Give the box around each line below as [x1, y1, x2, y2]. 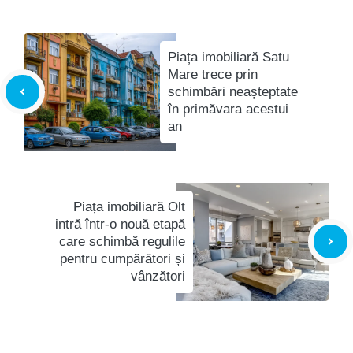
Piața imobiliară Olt [73, 199, 185, 214]
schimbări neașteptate [168, 84, 298, 99]
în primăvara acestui [168, 101, 288, 117]
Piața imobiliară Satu [168, 49, 289, 65]
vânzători [131, 268, 185, 284]
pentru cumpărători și [60, 251, 185, 266]
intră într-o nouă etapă [55, 216, 185, 232]
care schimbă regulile [59, 233, 185, 249]
